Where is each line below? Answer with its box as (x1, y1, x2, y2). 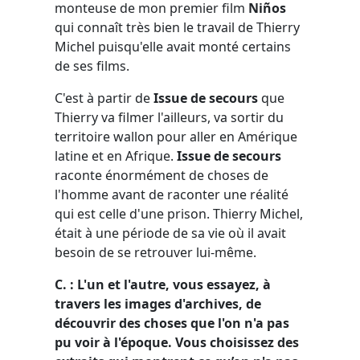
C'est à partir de (55, 88, 153, 107)
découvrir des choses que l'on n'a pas (55, 313, 289, 332)
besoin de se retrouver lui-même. (55, 243, 256, 261)
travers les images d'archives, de (55, 294, 261, 313)
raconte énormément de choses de (55, 166, 268, 184)
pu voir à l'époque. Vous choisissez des (55, 333, 299, 351)
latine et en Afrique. (55, 146, 177, 165)
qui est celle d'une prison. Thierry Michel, (55, 204, 303, 223)
